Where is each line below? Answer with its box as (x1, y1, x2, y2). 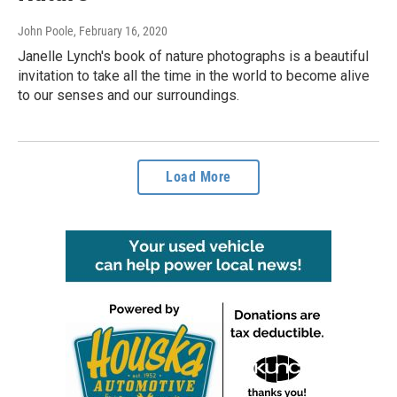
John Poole (18, 23, 74, 38)
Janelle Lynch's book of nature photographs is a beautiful (18, 47, 369, 65)
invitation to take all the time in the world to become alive (18, 66, 370, 84)
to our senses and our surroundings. (18, 86, 239, 104)
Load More (166, 167, 231, 185)
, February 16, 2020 (74, 23, 167, 38)
